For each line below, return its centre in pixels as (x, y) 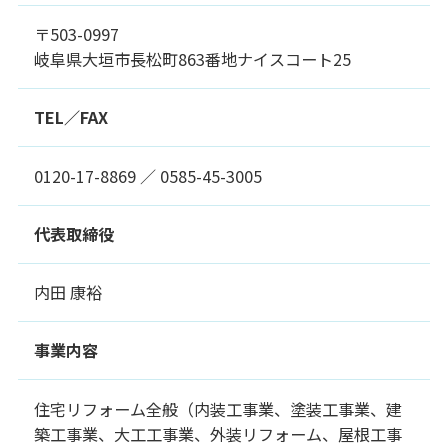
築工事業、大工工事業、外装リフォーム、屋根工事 (218, 433)
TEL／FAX (71, 117)
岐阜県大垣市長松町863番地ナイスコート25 (193, 59)
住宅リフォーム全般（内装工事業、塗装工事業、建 (218, 408)
